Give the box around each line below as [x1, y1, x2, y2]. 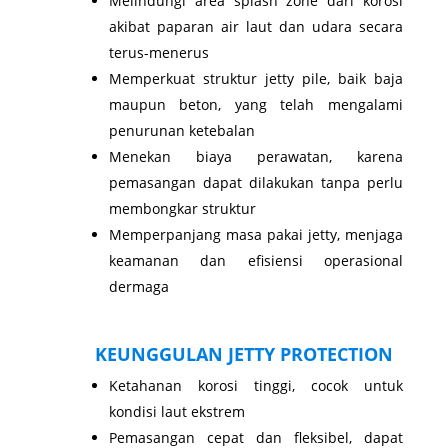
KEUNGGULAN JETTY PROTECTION [94, 341, 393, 366]
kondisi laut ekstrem [108, 401, 245, 421]
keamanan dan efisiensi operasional [108, 250, 403, 270]
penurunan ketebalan [108, 120, 255, 140]
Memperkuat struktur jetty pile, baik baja [108, 68, 403, 88]
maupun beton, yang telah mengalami [108, 94, 403, 114]
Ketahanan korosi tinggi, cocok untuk [108, 375, 403, 395]
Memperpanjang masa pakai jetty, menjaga [108, 224, 403, 244]
